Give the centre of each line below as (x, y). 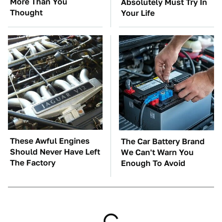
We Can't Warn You (157, 152)
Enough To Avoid (153, 163)
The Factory (33, 163)
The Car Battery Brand (163, 141)
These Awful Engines (50, 141)
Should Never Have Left (55, 152)
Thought (26, 13)
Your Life (138, 13)
